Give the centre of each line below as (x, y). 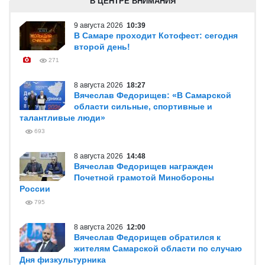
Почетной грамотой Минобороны (144, 177)
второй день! (102, 47)
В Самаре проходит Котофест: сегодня (156, 35)
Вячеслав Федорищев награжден (143, 166)
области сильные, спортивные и (143, 106)
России (35, 189)
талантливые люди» (62, 118)
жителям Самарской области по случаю (158, 248)
